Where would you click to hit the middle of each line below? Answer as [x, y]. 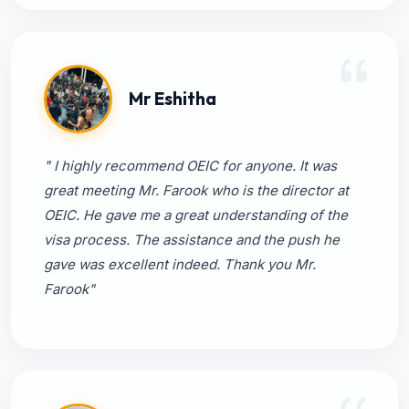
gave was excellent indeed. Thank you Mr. [180, 264]
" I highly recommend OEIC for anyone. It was [190, 166]
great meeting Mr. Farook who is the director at [196, 190]
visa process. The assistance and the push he [192, 240]
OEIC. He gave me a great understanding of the [196, 215]
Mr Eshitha [173, 98]
